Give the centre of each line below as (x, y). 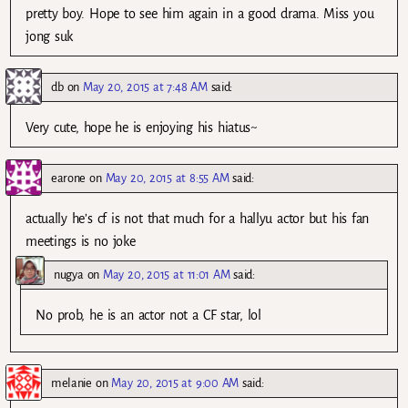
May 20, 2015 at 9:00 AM (175, 383)
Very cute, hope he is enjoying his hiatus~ (142, 128)
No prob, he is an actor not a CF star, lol (148, 316)
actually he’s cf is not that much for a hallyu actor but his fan (198, 219)
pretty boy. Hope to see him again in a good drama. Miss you (200, 13)
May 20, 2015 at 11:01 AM (167, 275)
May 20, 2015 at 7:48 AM (145, 87)
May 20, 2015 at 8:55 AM (167, 178)
